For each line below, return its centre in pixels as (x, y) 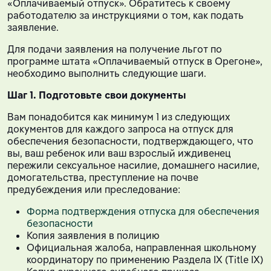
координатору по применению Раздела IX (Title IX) (145, 259)
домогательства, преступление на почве (103, 177)
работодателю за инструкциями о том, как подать (126, 15)
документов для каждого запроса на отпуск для (120, 129)
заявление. (33, 27)
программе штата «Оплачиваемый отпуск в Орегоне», (135, 61)
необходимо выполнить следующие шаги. (107, 73)
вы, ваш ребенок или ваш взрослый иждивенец (119, 153)
